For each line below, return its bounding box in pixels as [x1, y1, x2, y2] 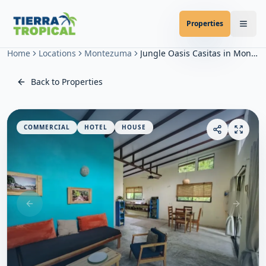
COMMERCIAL [24, 123, 70, 131]
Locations [39, 47, 76, 59]
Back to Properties [31, 76, 103, 87]
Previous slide [28, 202, 84, 214]
